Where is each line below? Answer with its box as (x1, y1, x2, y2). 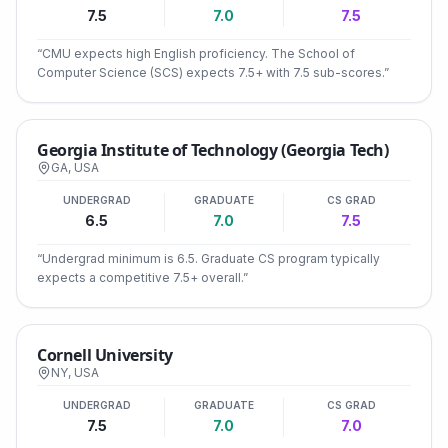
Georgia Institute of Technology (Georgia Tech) (37, 139, 389, 161)
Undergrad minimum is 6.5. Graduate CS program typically (42, 251, 380, 266)
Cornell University (37, 344, 173, 366)
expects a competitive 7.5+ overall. (37, 270, 243, 285)
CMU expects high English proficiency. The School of (42, 46, 355, 61)
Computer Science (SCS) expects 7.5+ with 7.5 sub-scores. (37, 65, 384, 80)
